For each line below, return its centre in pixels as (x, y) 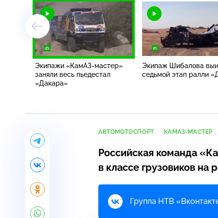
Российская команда (149, 153)
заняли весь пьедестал (73, 74)
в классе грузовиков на (155, 167)
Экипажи (51, 65)
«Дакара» (51, 83)
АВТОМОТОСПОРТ (126, 132)
